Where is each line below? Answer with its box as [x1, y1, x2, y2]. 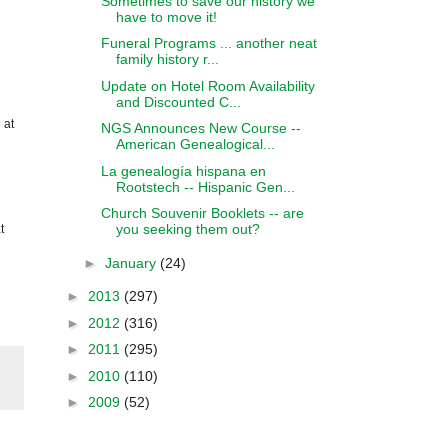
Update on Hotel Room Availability [100, 77, 315, 94]
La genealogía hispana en [100, 162, 266, 179]
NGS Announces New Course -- [100, 120, 301, 136]
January [104, 254, 160, 271]
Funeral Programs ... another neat [100, 35, 317, 51]
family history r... [115, 51, 219, 67]
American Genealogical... [115, 136, 275, 152]
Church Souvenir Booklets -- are [100, 205, 304, 221]
